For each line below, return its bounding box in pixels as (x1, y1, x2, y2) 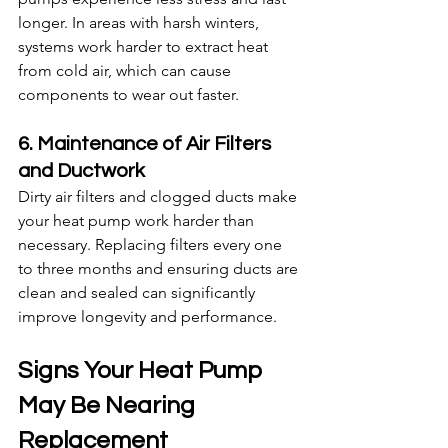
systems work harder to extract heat (18, 37, 272, 57)
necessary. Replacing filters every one (18, 235, 286, 255)
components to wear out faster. (18, 85, 239, 105)
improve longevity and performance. (18, 307, 277, 327)
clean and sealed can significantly (18, 283, 259, 303)
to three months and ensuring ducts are (18, 259, 302, 279)
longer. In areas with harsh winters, (18, 13, 263, 33)
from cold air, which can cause (18, 61, 235, 81)
